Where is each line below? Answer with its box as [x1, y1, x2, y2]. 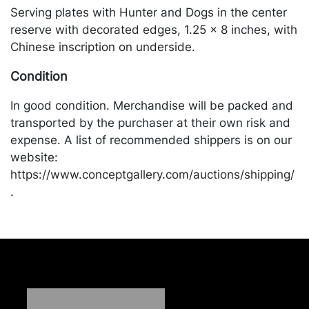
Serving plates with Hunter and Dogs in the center [10, 6, 287, 19]
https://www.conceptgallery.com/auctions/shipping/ [10, 168, 295, 181]
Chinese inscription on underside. [10, 40, 195, 54]
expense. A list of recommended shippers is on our [10, 133, 292, 147]
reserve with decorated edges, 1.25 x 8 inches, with [10, 23, 297, 37]
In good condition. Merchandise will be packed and [10, 99, 293, 112]
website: [10, 150, 58, 164]
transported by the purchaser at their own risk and [10, 116, 290, 130]
